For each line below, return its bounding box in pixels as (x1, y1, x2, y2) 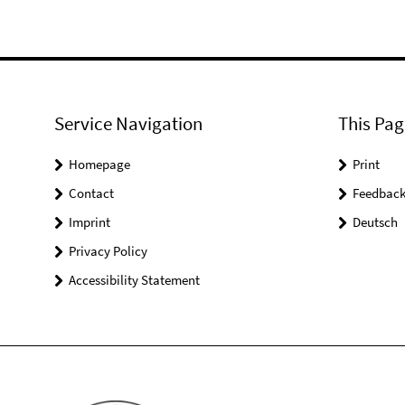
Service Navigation (54, 111, 202, 136)
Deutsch (352, 213, 398, 231)
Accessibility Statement (69, 271, 200, 288)
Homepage (69, 155, 130, 173)
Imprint (69, 213, 110, 231)
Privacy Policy (69, 242, 147, 259)
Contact (69, 184, 114, 202)
